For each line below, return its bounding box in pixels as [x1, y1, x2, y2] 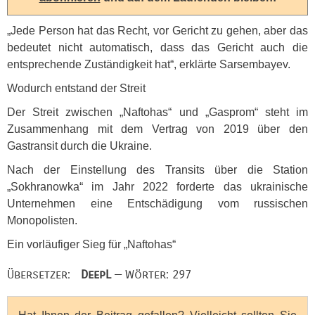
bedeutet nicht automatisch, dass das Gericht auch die [7, 41, 308, 53]
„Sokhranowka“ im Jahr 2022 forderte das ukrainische [7, 180, 308, 193]
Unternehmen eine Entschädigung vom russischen [7, 197, 308, 210]
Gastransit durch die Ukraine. [7, 139, 152, 152]
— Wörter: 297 [111, 266, 191, 282]
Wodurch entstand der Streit [7, 82, 146, 94]
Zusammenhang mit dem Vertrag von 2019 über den [7, 122, 308, 135]
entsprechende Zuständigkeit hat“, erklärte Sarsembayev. [7, 58, 290, 70]
